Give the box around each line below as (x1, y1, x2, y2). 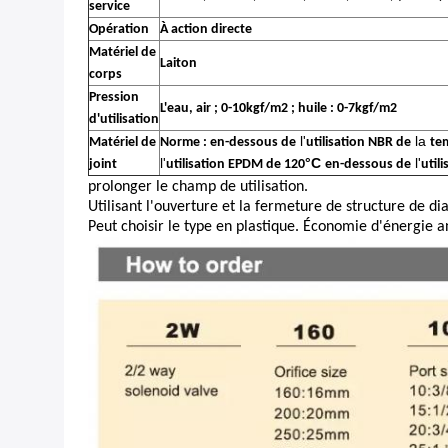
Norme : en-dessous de (160, 135, 296, 151)
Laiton (160, 56, 197, 72)
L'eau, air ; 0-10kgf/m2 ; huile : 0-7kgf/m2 (160, 101, 397, 117)
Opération (89, 22, 149, 38)
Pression (89, 90, 139, 106)
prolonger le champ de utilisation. (88, 179, 308, 196)
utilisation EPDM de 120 (166, 157, 305, 173)
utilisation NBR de (306, 135, 411, 151)
